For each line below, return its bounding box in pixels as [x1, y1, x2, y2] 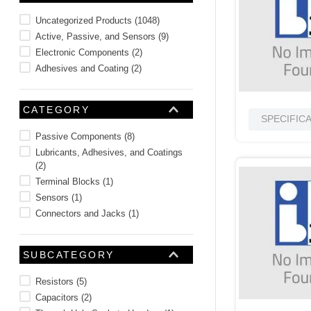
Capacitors [35, 292, 78, 303]
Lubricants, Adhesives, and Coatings [35, 146, 183, 158]
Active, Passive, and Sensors [35, 31, 155, 42]
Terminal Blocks [35, 176, 100, 187]
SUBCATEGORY [23, 249, 115, 260]
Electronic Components [35, 47, 129, 58]
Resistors [35, 276, 74, 287]
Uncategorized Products [35, 15, 132, 26]
